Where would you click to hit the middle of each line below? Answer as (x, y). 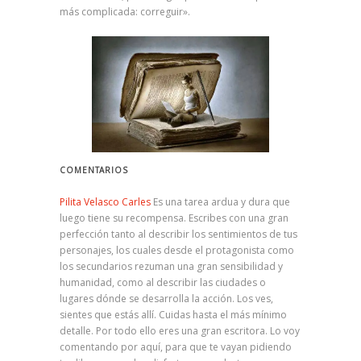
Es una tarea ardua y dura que (220, 201)
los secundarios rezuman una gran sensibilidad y (171, 266)
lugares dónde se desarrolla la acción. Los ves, (166, 298)
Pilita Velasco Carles (105, 201)
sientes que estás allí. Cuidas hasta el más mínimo (173, 314)
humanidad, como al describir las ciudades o (163, 282)
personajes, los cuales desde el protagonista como (177, 250)
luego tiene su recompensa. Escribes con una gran (174, 218)
